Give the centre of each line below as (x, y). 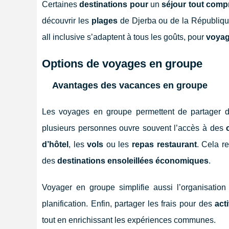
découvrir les (67, 20)
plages (104, 20)
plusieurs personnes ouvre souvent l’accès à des (134, 128)
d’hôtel (55, 144)
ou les (118, 144)
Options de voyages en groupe (122, 63)
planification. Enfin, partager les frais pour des (129, 203)
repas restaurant (164, 144)
